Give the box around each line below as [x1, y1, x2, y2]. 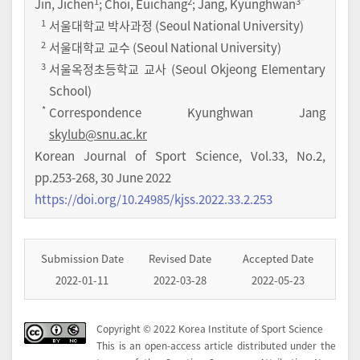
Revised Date [149, 251, 211, 267]
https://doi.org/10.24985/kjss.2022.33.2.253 [35, 190, 272, 208]
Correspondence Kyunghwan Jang [49, 104, 325, 121]
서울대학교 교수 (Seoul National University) [49, 39, 281, 56]
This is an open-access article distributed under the [96, 338, 336, 353]
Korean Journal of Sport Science [35, 147, 239, 165]
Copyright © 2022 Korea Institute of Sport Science [96, 321, 323, 336]
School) [49, 82, 92, 100]
